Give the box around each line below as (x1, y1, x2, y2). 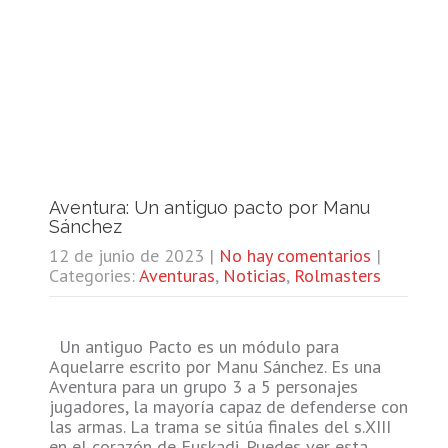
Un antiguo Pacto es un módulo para (48, 334, 339, 358)
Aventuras (138, 263, 215, 287)
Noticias (222, 263, 286, 287)
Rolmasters (293, 263, 381, 287)
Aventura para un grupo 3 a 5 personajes (48, 374, 358, 398)
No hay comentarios (218, 243, 371, 267)
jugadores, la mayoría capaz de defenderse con (48, 394, 408, 418)
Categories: (48, 263, 139, 287)
